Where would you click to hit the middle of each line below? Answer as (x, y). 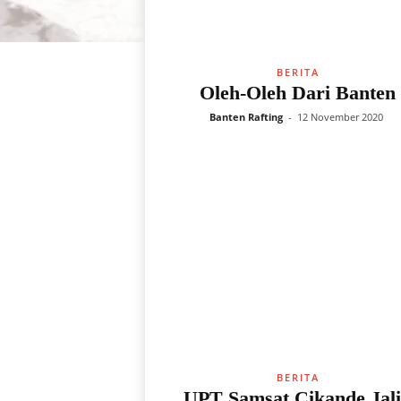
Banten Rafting (246, 117)
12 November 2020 (340, 117)
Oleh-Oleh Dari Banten (298, 93)
